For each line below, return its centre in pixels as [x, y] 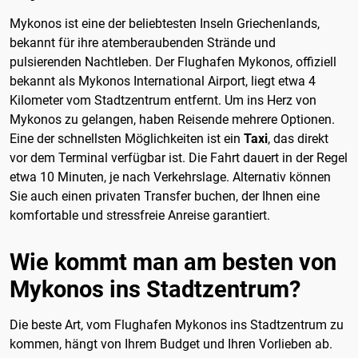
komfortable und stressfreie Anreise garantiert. [140, 216]
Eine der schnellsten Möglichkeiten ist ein [127, 139]
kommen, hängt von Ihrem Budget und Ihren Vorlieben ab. [171, 344]
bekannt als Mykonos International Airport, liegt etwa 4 [163, 82]
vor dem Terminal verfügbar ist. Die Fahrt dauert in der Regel [179, 158]
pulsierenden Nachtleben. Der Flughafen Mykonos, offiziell [173, 62]
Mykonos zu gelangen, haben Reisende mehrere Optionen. [172, 120]
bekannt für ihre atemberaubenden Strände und [143, 43]
